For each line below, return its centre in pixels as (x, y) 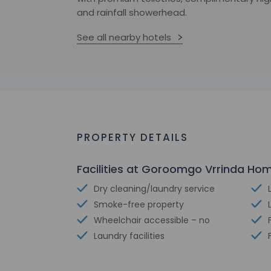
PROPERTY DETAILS (132, 137)
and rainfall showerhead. (132, 12)
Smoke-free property (139, 204)
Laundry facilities (129, 236)
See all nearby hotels (124, 37)
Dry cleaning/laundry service (154, 189)
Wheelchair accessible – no (152, 220)
